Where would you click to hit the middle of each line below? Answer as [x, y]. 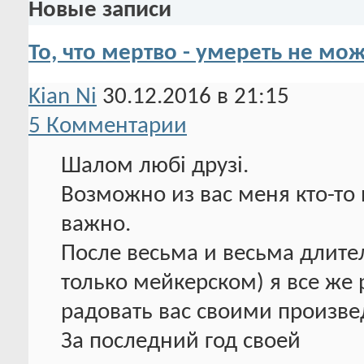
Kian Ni [63, 97]
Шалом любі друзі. [155, 166]
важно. [96, 224]
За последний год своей [181, 341]
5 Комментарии [108, 126]
